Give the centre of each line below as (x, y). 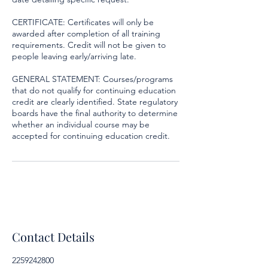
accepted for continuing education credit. (91, 136)
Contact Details (53, 237)
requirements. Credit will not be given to (89, 45)
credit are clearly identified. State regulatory (95, 102)
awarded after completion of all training (86, 33)
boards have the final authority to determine (95, 113)
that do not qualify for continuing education (94, 90)
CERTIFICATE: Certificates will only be (83, 22)
